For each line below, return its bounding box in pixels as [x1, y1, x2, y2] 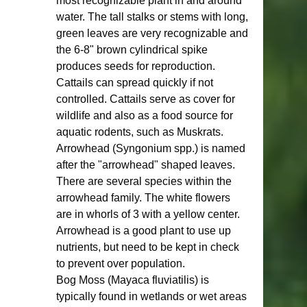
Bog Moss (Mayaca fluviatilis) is [56, 274, 212, 286]
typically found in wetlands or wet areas [56, 291, 249, 302]
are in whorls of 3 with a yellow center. [56, 208, 243, 220]
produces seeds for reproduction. [56, 60, 218, 72]
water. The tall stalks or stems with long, [56, 11, 251, 23]
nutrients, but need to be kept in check [56, 241, 242, 253]
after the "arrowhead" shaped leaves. [56, 159, 238, 171]
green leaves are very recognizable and [56, 27, 251, 39]
